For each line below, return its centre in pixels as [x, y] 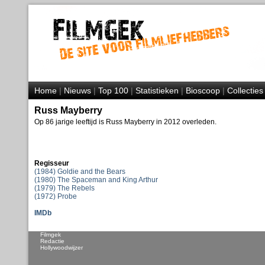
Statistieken [157, 91]
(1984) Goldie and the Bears [80, 172]
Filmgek [50, 235]
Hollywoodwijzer [61, 248]
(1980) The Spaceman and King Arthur [96, 180]
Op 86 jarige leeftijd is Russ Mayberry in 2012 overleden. [125, 122]
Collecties [245, 91]
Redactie [52, 241]
